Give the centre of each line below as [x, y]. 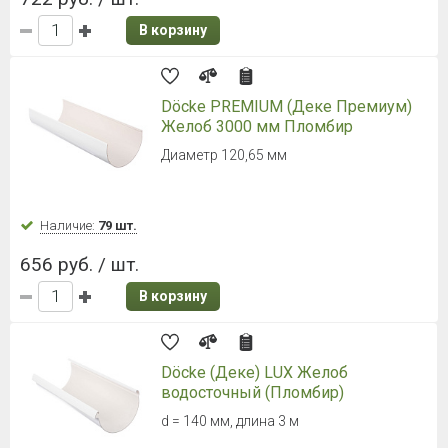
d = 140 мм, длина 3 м [230, 421]
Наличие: [69, 226]
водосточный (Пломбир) [252, 393]
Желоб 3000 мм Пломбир [257, 127]
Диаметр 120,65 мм [224, 155]
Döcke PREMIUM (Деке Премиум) [286, 107]
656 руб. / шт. [79, 265]
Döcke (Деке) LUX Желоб [254, 373]
